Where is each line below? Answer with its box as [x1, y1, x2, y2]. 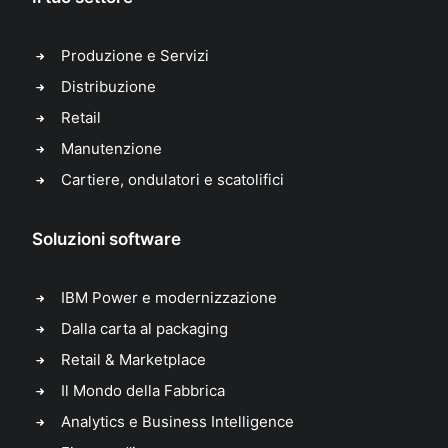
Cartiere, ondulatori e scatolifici [60, 170, 284, 189]
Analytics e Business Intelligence [60, 412, 294, 431]
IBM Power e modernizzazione [60, 288, 277, 307]
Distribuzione [60, 77, 156, 96]
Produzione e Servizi [60, 46, 209, 65]
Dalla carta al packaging [60, 319, 228, 338]
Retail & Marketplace [60, 350, 206, 369]
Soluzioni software [32, 229, 181, 249]
